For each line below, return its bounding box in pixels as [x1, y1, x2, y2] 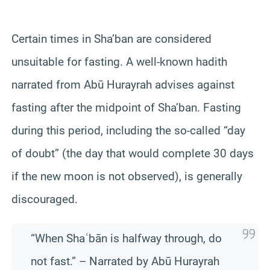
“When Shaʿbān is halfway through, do [31, 231, 222, 245]
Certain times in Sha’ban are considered [11, 31, 212, 46]
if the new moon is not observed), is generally [11, 169, 242, 183]
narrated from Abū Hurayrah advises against [11, 77, 234, 92]
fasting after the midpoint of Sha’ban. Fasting [11, 100, 241, 115]
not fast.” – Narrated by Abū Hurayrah [31, 254, 219, 268]
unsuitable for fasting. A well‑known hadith [11, 54, 227, 69]
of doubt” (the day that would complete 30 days [11, 146, 254, 160]
